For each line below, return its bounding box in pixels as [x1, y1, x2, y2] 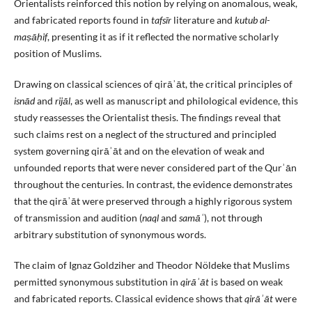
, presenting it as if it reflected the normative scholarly [47, 31, 279, 43]
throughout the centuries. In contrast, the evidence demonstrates [13, 178, 292, 191]
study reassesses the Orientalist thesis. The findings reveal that [13, 111, 281, 124]
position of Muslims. [13, 47, 102, 60]
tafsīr [150, 14, 171, 26]
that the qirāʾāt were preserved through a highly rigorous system [13, 195, 292, 208]
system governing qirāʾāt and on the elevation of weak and [13, 145, 265, 157]
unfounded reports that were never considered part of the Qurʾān [13, 162, 297, 174]
